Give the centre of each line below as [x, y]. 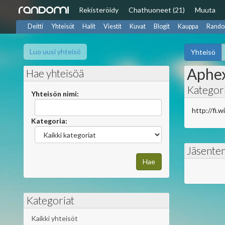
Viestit [113, 26]
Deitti [35, 26]
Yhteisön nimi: [55, 94]
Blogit [162, 26]
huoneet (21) [164, 10]
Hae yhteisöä [55, 73]
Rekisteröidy [99, 10]
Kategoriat [50, 200]
